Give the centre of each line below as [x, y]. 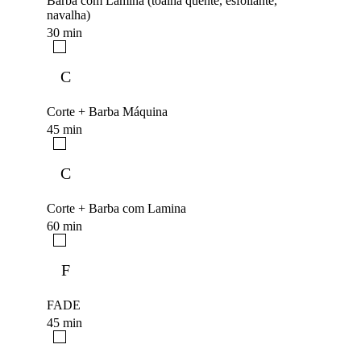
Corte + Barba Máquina [107, 112]
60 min [64, 226]
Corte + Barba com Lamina [116, 209]
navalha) [68, 15]
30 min [64, 33]
